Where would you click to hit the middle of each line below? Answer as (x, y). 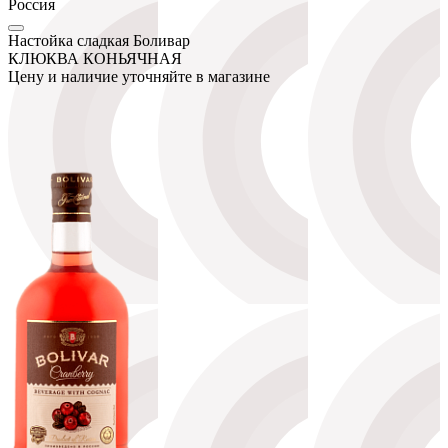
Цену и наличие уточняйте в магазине (139, 76)
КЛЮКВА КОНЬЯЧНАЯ (95, 58)
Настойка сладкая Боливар (99, 40)
